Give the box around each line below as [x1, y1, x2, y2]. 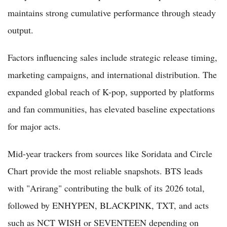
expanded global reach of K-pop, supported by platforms [8, 85, 214, 98]
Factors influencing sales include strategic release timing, [8, 51, 217, 63]
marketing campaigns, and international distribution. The [8, 68, 217, 81]
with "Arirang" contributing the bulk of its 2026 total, [8, 181, 205, 194]
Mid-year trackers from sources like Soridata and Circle [8, 147, 212, 160]
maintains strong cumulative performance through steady [8, 6, 216, 19]
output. [8, 23, 33, 36]
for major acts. [8, 120, 61, 132]
